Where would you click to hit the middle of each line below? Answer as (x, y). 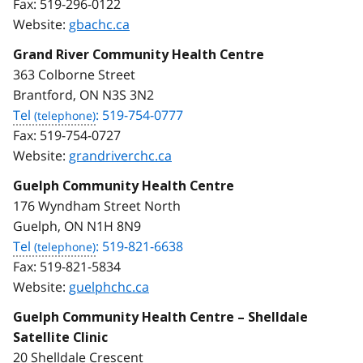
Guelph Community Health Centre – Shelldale (160, 317)
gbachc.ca (99, 24)
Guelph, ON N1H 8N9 (77, 226)
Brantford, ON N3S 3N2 (83, 94)
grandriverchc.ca (120, 155)
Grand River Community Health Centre (139, 54)
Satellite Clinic (60, 337)
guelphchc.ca (109, 286)
